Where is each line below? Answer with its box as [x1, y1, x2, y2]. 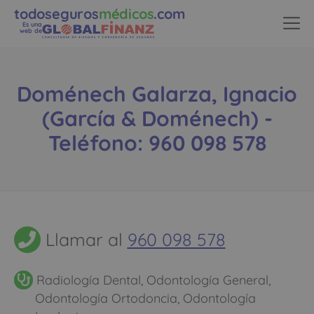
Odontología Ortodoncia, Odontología [35, 289, 256, 306]
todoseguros [14, 5, 99, 22]
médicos [98, 5, 154, 22]
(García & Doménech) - [41, 105, 273, 132]
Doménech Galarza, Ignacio [17, 81, 297, 108]
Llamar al [40, 228, 128, 251]
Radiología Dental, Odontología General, [33, 271, 271, 288]
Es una [22, 20, 42, 28]
